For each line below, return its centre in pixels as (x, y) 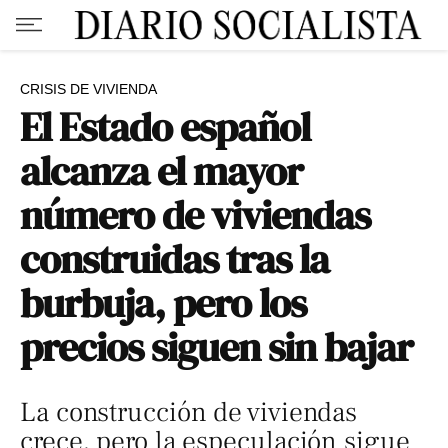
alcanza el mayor (162, 171)
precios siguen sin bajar (217, 347)
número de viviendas (195, 215)
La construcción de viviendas (189, 412)
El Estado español (165, 127)
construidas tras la (175, 259)
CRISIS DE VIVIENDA (88, 89)
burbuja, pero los (163, 303)
